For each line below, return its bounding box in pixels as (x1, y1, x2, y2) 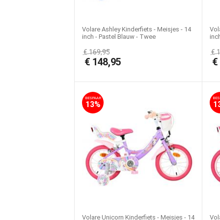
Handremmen (82, 40, 120, 48)
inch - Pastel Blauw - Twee (82, 33, 156, 40)
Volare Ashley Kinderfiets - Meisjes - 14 (82, 26, 191, 33)
